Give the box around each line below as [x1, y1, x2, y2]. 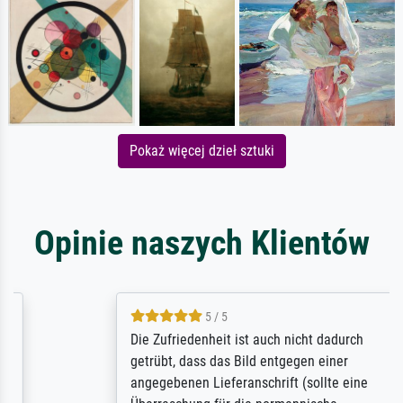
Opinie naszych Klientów [33, 222, 370, 264]
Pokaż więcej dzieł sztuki [129, 142, 274, 160]
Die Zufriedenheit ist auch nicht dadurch [74, 331, 308, 349]
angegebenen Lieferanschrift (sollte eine [74, 374, 312, 392]
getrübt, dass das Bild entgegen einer [74, 353, 292, 371]
